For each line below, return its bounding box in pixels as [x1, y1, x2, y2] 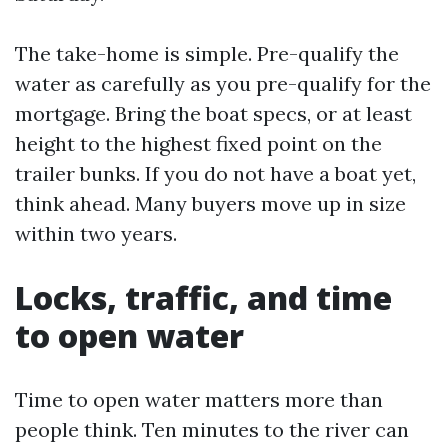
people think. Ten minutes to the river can [15, 417, 409, 442]
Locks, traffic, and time [15, 276, 392, 319]
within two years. [15, 221, 177, 246]
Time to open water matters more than [15, 387, 383, 412]
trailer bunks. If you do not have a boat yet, [15, 161, 416, 186]
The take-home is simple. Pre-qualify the [15, 41, 399, 66]
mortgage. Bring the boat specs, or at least [15, 101, 412, 126]
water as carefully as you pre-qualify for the [15, 71, 431, 96]
